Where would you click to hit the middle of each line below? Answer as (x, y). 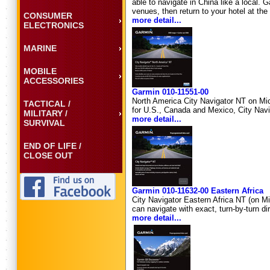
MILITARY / (46, 113)
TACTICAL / (47, 103)
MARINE (40, 48)
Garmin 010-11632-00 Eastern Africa (198, 191)
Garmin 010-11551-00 (170, 92)
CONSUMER (48, 15)
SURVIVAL (44, 123)
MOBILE (40, 71)
